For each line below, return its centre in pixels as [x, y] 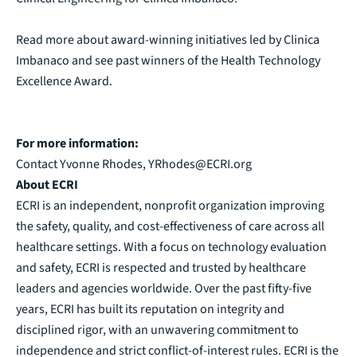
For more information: [77, 143]
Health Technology [271, 60]
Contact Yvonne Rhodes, [82, 164]
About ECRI [47, 184]
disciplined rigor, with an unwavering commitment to [157, 330]
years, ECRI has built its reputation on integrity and [150, 309]
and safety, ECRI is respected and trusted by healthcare [161, 267]
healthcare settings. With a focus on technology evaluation [171, 247]
